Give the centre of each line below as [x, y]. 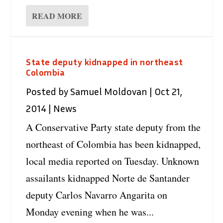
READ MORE [57, 16]
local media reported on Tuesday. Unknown [113, 161]
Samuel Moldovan [109, 91]
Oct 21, [168, 91]
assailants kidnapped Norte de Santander [108, 178]
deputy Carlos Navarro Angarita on [97, 195]
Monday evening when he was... [90, 212]
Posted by [48, 91]
